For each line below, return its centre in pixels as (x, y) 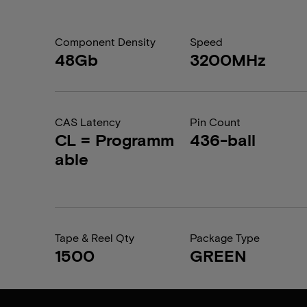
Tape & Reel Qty (95, 237)
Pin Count (216, 122)
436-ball (223, 139)
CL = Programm (114, 139)
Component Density (105, 41)
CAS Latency (88, 122)
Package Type (225, 237)
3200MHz (228, 59)
